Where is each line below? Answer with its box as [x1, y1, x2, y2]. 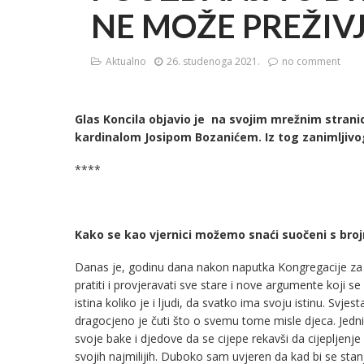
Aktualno [106, 54, 146, 68]
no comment [282, 54, 340, 68]
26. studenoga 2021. [167, 54, 260, 68]
